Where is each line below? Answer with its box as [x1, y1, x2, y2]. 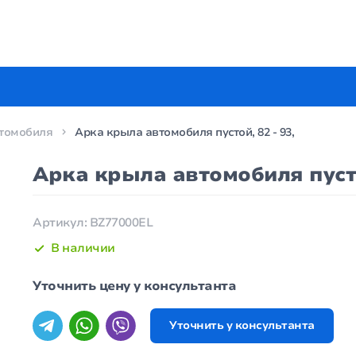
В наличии [51, 240, 115, 257]
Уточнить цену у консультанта [33, 277, 237, 296]
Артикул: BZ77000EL [33, 215, 153, 230]
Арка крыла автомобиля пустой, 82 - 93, [75, 125, 294, 140]
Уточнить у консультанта [169, 318, 315, 334]
